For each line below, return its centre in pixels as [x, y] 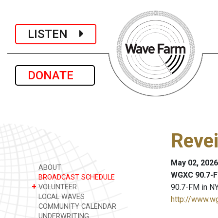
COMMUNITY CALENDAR [76, 207]
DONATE [55, 75]
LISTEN [54, 34]
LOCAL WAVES [61, 197]
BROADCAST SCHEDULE [76, 177]
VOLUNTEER [57, 187]
